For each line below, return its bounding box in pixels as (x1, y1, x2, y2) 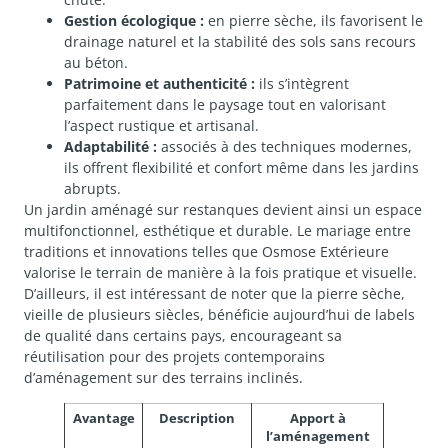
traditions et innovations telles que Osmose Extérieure (24, 242, 389, 262)
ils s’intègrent (255, 74, 349, 94)
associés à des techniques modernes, (157, 137, 412, 157)
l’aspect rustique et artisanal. (64, 116, 259, 136)
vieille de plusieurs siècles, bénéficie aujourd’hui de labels (24, 305, 415, 325)
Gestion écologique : (64, 11, 204, 31)
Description (159, 409, 235, 427)
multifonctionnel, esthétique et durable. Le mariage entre (24, 221, 411, 241)
